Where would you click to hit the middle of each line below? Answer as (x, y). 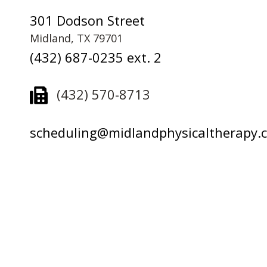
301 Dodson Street (87, 20)
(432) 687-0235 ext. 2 (96, 58)
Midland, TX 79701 (76, 38)
